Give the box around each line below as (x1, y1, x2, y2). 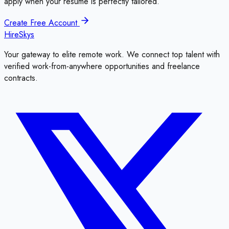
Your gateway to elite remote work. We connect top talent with (4, 48, 220, 60)
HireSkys (4, 28, 34, 40)
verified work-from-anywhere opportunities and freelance (4, 60, 200, 72)
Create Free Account (4, 16, 80, 29)
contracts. (4, 72, 38, 84)
